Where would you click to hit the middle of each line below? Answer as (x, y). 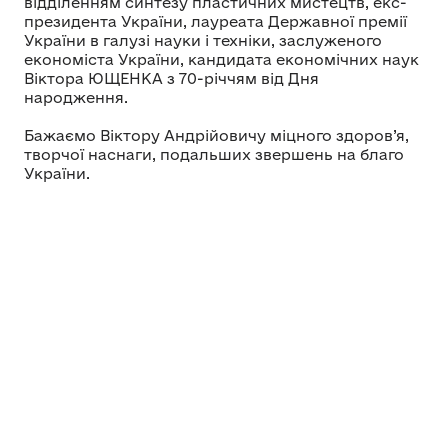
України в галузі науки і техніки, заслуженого (203, 40)
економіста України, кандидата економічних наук (221, 59)
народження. (78, 97)
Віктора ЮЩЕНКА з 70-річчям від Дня (171, 78)
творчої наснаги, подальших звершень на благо (214, 154)
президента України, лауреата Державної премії (215, 21)
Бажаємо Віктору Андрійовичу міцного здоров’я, (216, 135)
